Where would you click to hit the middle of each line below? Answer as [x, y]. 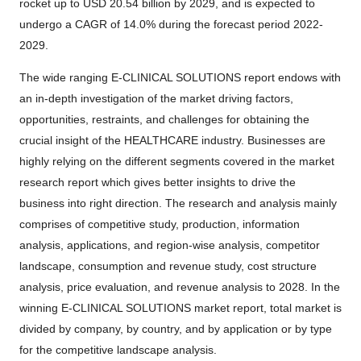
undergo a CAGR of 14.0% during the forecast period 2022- [171, 24]
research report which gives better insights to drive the [158, 182]
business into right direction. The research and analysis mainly [178, 203]
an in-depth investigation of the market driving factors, [156, 98]
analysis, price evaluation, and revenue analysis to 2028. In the [180, 287]
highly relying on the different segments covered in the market [177, 161]
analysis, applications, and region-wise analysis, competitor [170, 245]
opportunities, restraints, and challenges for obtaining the [164, 119]
